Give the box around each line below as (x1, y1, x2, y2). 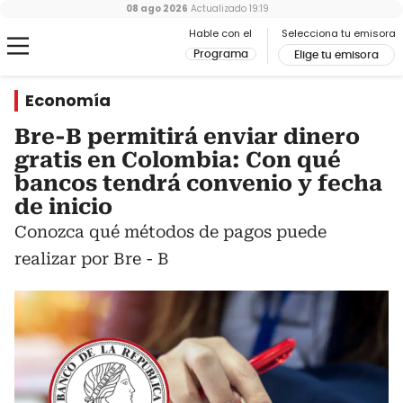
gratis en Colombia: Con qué (14, 148, 341, 173)
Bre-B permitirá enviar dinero (14, 124, 360, 149)
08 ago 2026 (125, 2, 188, 15)
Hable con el (189, 26, 252, 40)
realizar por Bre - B (14, 249, 169, 268)
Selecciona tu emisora (282, 26, 396, 40)
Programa (193, 49, 248, 59)
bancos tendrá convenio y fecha (14, 171, 382, 196)
